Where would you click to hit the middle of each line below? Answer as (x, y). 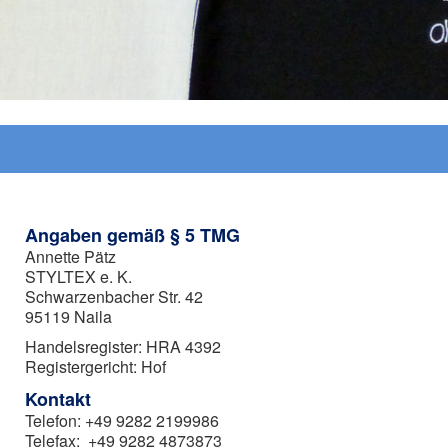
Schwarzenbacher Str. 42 (114, 296)
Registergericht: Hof (95, 366)
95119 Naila (68, 316)
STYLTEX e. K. (78, 276)
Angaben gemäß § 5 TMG (132, 235)
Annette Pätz (70, 256)
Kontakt (58, 399)
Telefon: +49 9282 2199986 (122, 420)
